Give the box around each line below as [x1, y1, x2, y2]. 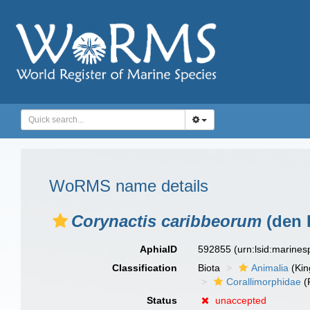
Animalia [251, 262, 289, 273]
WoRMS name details [49, 176, 208, 195]
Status [147, 295, 178, 306]
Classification [112, 262, 178, 273]
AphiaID [140, 244, 178, 255]
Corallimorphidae [226, 276, 302, 287]
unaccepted [215, 295, 267, 306]
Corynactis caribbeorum [71, 212, 262, 230]
